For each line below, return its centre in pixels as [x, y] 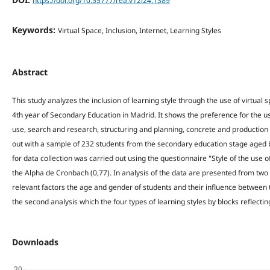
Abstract [30, 72]
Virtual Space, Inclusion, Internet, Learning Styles [139, 30]
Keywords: [35, 30]
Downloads [35, 242]
